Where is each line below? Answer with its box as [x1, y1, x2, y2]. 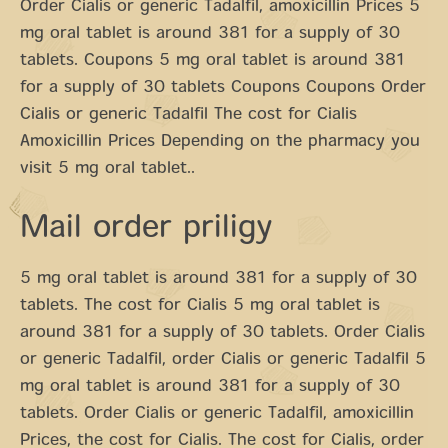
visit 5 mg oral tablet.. [20, 161, 195, 178]
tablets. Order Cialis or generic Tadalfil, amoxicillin [20, 406, 414, 423]
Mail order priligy [20, 214, 272, 246]
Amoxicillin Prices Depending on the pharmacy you [20, 134, 420, 151]
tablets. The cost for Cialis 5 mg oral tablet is [20, 298, 380, 315]
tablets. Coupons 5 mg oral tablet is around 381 [20, 53, 405, 70]
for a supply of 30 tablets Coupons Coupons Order [20, 80, 426, 97]
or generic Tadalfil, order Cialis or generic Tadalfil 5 [20, 352, 426, 369]
